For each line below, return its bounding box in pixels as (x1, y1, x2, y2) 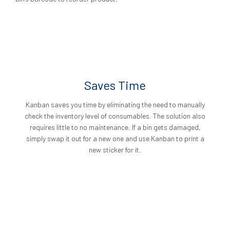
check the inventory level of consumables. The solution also (25, 111, 205, 120)
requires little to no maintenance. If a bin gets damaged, (29, 123, 201, 131)
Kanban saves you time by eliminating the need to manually (25, 100, 205, 109)
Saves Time (84, 78, 146, 92)
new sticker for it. (89, 145, 141, 154)
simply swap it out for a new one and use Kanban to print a (26, 134, 204, 143)
